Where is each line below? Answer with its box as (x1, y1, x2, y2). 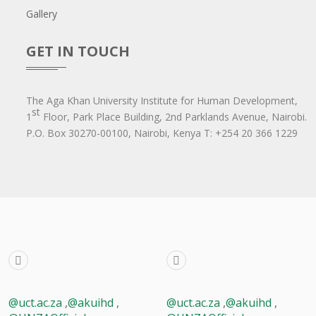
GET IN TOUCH (26, 41, 130, 61)
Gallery (26, 6, 57, 20)
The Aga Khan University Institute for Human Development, (26, 93, 298, 107)
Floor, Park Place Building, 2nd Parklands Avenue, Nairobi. (40, 109, 307, 123)
